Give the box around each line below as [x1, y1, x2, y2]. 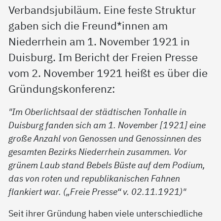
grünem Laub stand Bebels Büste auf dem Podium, [8, 158, 206, 171]
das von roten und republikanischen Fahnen [8, 172, 181, 184]
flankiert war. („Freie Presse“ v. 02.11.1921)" [8, 185, 186, 197]
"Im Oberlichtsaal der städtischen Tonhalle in [8, 105, 187, 117]
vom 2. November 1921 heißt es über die [8, 66, 208, 80]
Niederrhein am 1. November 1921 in [8, 34, 190, 48]
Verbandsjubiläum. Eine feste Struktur [8, 2, 196, 17]
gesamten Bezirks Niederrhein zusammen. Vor [8, 145, 187, 157]
